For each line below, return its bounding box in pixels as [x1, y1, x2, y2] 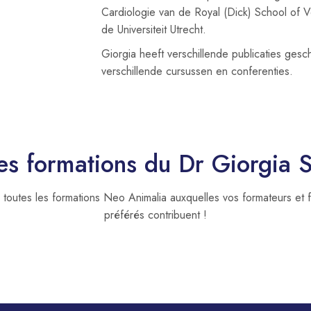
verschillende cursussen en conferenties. [101, 63, 293, 79]
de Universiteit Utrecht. [101, 22, 206, 37]
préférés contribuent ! [104, 207, 207, 223]
